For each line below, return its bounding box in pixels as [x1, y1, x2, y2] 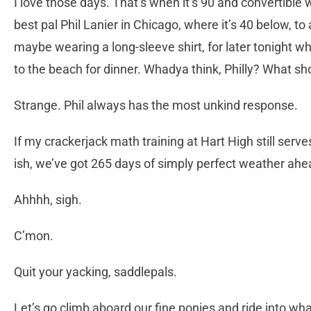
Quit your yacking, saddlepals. [14, 264, 177, 280]
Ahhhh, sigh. [14, 192, 82, 208]
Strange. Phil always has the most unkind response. [14, 98, 298, 113]
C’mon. [14, 228, 53, 244]
